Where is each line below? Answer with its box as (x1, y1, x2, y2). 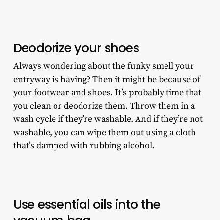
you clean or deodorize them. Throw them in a (13, 100, 195, 112)
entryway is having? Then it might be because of (13, 74, 200, 85)
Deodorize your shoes (13, 39, 142, 57)
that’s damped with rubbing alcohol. (13, 140, 157, 152)
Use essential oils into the (13, 196, 161, 214)
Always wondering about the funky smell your (13, 60, 194, 72)
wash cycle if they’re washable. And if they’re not (13, 113, 203, 125)
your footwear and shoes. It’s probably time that (13, 87, 201, 99)
